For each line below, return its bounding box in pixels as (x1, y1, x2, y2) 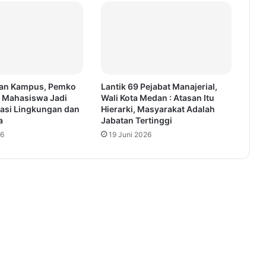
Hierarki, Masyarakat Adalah (100, 104, 215, 115)
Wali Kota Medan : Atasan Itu (100, 93, 214, 103)
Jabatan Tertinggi (100, 115, 172, 126)
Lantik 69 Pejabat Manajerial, (100, 81, 217, 92)
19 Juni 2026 (108, 130, 151, 140)
